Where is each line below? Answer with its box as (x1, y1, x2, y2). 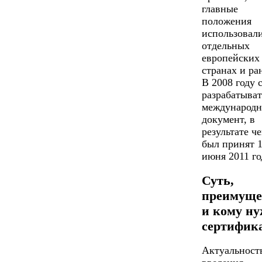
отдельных (202, 39, 250, 51)
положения (202, 15, 251, 27)
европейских (202, 51, 260, 64)
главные (202, 2, 238, 15)
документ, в (202, 113, 255, 125)
